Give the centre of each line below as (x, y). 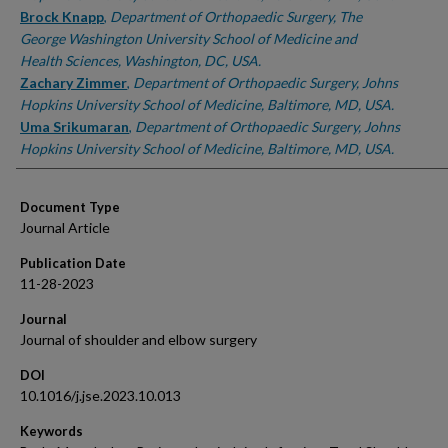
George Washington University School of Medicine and (188, 38)
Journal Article (65, 227)
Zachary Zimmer (73, 82)
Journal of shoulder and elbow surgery (138, 339)
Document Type (70, 207)
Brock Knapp (62, 16)
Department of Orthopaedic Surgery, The (236, 16)
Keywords (51, 431)
